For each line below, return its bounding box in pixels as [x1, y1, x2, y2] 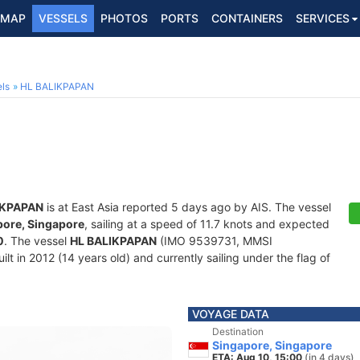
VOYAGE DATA [192, 307, 269, 321]
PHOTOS [100, 11, 148, 25]
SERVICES [296, 11, 350, 25]
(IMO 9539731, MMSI [157, 234, 272, 247]
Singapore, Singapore [212, 338, 332, 352]
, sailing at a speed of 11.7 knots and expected [84, 217, 329, 231]
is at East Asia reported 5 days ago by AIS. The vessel [43, 200, 331, 214]
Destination [212, 325, 264, 337]
